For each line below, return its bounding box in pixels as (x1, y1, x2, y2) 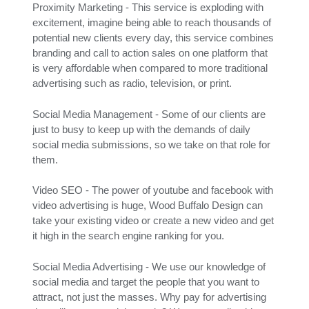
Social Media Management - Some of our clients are (32, 108, 266, 120)
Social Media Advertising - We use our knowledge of (32, 261, 266, 273)
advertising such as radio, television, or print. (32, 77, 232, 89)
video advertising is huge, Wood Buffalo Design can (32, 199, 263, 212)
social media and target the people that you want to (32, 276, 259, 288)
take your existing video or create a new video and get (32, 215, 274, 227)
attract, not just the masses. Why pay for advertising (32, 291, 266, 303)
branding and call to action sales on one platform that (32, 46, 268, 59)
